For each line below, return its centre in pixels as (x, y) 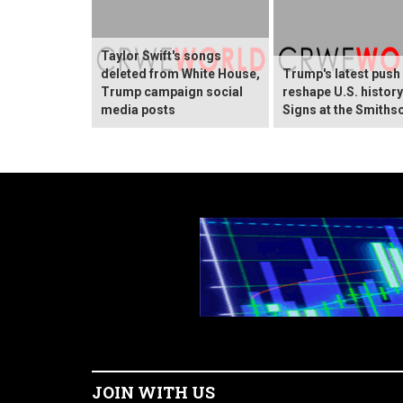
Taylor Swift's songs (161, 55)
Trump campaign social (172, 91)
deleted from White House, (180, 73)
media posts (138, 109)
